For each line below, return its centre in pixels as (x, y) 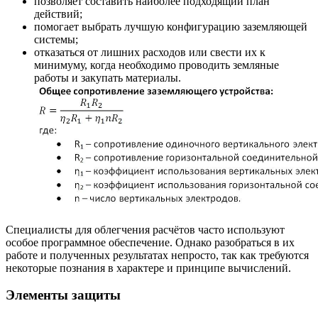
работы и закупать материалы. (108, 77)
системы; (56, 39)
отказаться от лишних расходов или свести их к (150, 52)
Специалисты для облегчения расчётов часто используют (145, 229)
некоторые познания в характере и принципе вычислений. (148, 268)
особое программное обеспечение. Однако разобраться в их (150, 242)
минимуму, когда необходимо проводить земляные (157, 65)
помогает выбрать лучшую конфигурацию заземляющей (171, 26)
